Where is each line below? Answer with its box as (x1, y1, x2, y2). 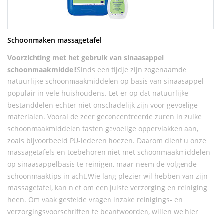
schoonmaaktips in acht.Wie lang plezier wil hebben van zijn (7, 171, 208, 181)
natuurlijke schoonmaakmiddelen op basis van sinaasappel (7, 76, 204, 86)
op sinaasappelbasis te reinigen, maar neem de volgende (7, 159, 197, 169)
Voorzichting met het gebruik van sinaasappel (7, 53, 164, 62)
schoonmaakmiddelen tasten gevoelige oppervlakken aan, (7, 124, 198, 133)
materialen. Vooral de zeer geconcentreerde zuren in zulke (7, 112, 202, 121)
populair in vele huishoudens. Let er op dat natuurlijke (7, 88, 188, 98)
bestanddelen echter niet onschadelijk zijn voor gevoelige (7, 100, 198, 110)
